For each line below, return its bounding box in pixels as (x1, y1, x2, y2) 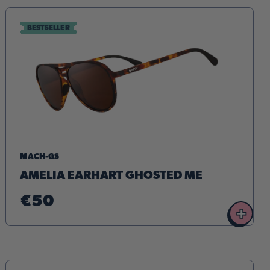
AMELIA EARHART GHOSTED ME (19, 169, 202, 182)
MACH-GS (19, 152, 60, 162)
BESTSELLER (27, 24, 70, 31)
